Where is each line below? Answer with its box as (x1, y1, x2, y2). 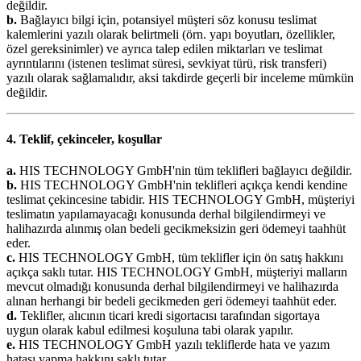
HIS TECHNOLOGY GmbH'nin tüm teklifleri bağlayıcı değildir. (16, 163, 352, 177)
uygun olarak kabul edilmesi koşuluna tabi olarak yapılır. (6, 322, 293, 337)
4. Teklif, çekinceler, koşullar (6, 131, 162, 146)
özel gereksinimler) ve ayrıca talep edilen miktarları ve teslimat (6, 42, 322, 56)
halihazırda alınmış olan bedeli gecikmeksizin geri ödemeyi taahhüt (6, 221, 346, 235)
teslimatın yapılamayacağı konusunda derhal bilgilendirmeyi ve (6, 206, 326, 221)
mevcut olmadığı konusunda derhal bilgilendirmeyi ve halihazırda (6, 279, 338, 293)
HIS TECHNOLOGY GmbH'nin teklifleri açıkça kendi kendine (17, 177, 347, 192)
